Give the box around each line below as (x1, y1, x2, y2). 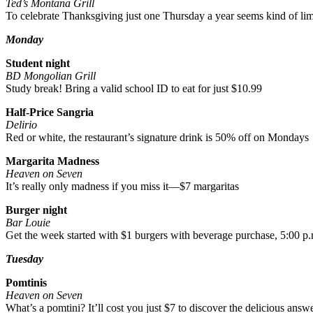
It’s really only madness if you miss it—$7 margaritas (6, 180, 239, 193)
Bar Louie (6, 217, 50, 229)
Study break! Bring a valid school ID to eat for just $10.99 (6, 82, 262, 95)
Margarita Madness (6, 155, 99, 168)
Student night (6, 57, 70, 70)
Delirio (6, 119, 37, 131)
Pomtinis (6, 277, 47, 289)
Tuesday (6, 253, 43, 265)
